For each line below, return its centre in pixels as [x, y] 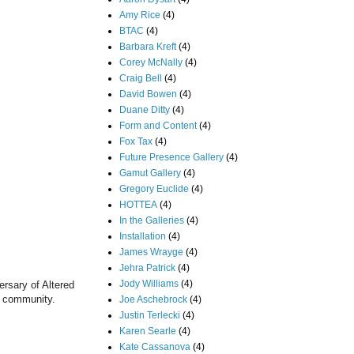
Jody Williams [149, 283]
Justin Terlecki [150, 315]
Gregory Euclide [154, 188]
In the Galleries [152, 220]
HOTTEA [138, 204]
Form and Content [158, 125]
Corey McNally [151, 62]
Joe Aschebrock [153, 299]
